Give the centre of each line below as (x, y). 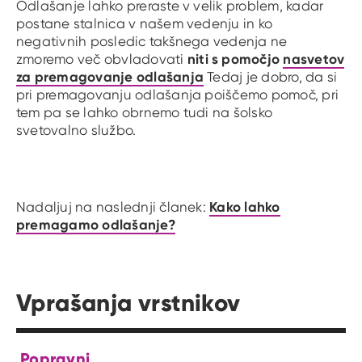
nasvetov (314, 58)
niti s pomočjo (234, 58)
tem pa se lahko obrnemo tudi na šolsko (145, 112)
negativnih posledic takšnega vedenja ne (152, 41)
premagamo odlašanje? (96, 224)
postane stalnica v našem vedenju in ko (145, 23)
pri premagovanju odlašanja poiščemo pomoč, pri (178, 94)
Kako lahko (245, 206)
